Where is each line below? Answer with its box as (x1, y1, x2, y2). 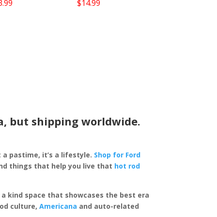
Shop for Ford (94, 150, 141, 160)
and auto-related (77, 201, 139, 211)
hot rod (114, 161, 140, 171)
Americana (39, 201, 77, 211)
